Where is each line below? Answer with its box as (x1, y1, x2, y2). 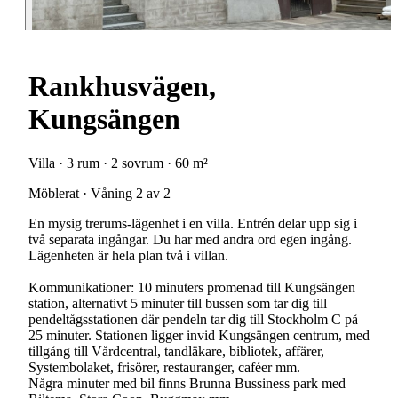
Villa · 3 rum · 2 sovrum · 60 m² (28, 155, 208, 171)
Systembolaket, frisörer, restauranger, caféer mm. (28, 359, 300, 375)
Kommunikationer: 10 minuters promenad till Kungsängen (28, 279, 355, 295)
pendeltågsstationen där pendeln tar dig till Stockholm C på (28, 311, 358, 327)
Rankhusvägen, (28, 70, 216, 103)
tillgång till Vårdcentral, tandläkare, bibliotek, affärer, (28, 343, 324, 359)
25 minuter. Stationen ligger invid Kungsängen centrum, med (28, 327, 370, 343)
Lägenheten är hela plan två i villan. (28, 247, 228, 263)
